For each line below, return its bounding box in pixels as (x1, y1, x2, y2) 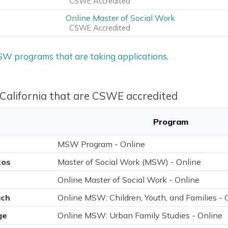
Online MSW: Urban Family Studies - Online (57, 210, 222, 221)
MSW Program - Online (57, 139, 145, 150)
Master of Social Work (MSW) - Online (57, 157, 201, 167)
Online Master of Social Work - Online (57, 175, 199, 185)
